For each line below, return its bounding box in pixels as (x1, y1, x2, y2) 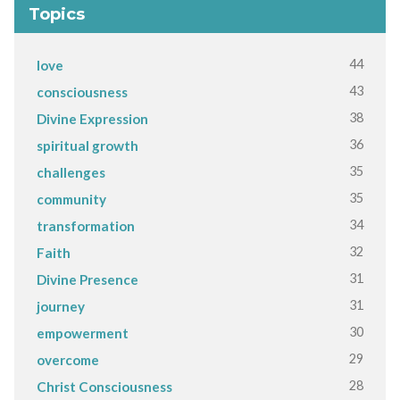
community (36, 190, 106, 207)
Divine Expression (36, 110, 148, 127)
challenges (36, 163, 105, 180)
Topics (28, 3, 85, 24)
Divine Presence (36, 271, 138, 287)
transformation (36, 217, 135, 234)
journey (36, 297, 85, 314)
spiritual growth (36, 137, 138, 154)
